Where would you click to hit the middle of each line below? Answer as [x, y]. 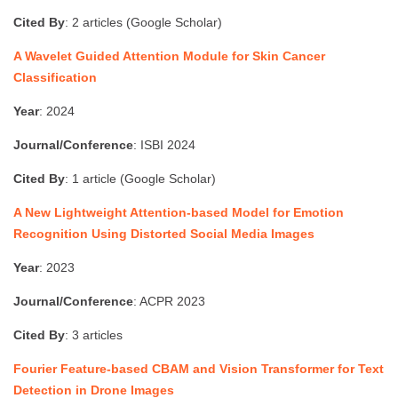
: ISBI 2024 [164, 145]
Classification [55, 78]
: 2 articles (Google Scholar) [143, 23]
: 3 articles [94, 335]
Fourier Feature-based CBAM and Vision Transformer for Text [199, 369]
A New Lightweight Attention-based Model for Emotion [179, 213]
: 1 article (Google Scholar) [140, 179]
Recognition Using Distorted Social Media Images [164, 234]
